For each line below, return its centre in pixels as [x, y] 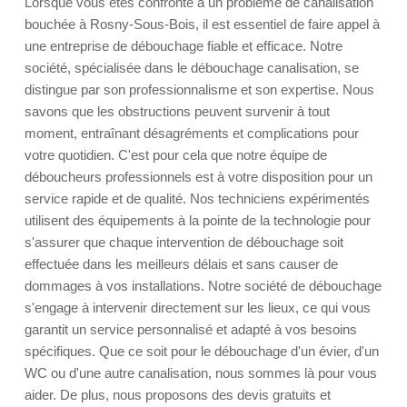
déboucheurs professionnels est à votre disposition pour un [199, 177]
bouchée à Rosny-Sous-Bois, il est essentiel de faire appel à [202, 24]
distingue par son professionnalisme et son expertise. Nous [199, 89]
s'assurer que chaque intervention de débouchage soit [184, 242]
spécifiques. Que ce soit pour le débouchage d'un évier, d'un [202, 351]
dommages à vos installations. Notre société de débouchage [203, 286]
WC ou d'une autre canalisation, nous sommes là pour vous [201, 373]
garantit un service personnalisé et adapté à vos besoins [191, 329]
